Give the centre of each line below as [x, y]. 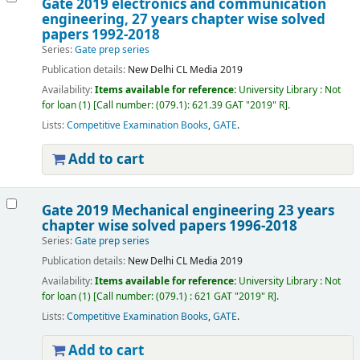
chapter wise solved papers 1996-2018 [169, 226]
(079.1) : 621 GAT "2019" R [214, 297]
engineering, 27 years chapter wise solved [183, 20]
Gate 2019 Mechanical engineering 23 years [188, 211]
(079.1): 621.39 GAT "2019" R [220, 106]
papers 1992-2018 [100, 35]
